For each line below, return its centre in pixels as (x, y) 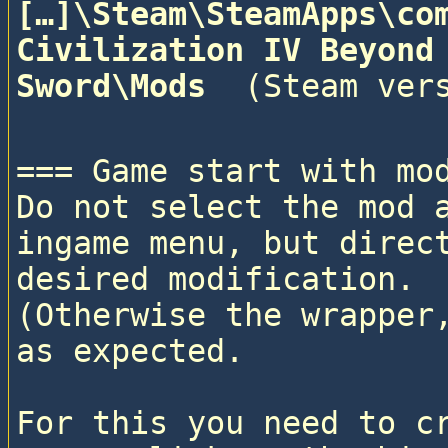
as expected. (129, 351)
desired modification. (224, 279)
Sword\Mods (120, 86)
